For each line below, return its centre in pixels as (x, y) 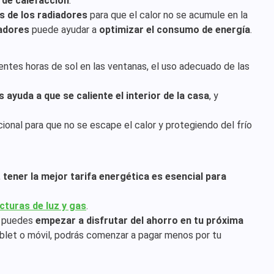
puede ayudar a (64, 30)
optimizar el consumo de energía (175, 30)
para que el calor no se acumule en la (168, 15)
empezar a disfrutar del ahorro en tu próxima (139, 220)
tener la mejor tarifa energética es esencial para (115, 176)
